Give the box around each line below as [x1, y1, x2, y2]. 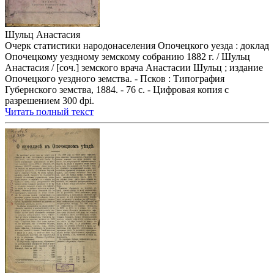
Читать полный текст [5, 106, 94, 117]
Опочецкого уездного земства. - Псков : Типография [5, 73, 224, 84]
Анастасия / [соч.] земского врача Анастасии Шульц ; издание [5, 62, 263, 73]
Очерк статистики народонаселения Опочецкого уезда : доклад [5, 40, 269, 51]
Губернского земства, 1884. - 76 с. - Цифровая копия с [5, 84, 229, 95]
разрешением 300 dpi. [5, 95, 94, 106]
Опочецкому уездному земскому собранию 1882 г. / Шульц [5, 51, 250, 62]
